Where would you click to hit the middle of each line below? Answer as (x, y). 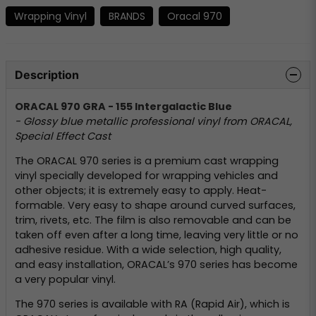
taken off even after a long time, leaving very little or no (157, 235)
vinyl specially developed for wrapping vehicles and (146, 176)
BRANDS (127, 16)
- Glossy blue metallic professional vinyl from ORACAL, (153, 121)
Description (47, 75)
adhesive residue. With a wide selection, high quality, (148, 250)
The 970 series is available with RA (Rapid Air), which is (152, 304)
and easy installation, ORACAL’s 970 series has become (156, 265)
